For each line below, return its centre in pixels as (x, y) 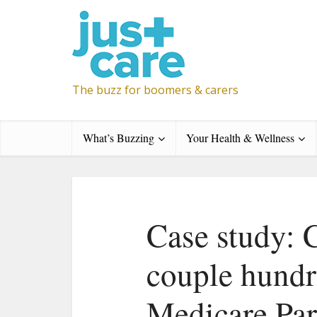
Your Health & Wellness (240, 138)
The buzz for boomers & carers (155, 90)
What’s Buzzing (119, 138)
